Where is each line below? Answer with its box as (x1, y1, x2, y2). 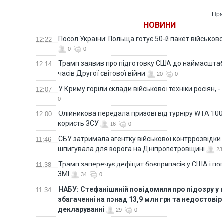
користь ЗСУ (58, 119, 99, 127)
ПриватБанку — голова (36, 6, 110, 14)
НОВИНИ (143, 20, 176, 30)
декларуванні (58, 205, 105, 213)
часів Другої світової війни (58, 69, 145, 77)
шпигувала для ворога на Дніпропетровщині (58, 144, 205, 153)
